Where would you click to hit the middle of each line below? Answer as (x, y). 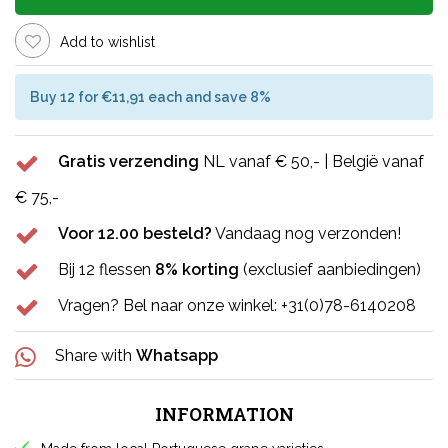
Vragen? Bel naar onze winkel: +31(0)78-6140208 (237, 306)
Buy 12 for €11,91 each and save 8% (150, 96)
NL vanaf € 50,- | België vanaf (311, 162)
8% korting (197, 270)
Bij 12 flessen (106, 270)
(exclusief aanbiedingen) (330, 270)
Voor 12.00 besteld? (135, 234)
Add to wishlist (107, 41)
